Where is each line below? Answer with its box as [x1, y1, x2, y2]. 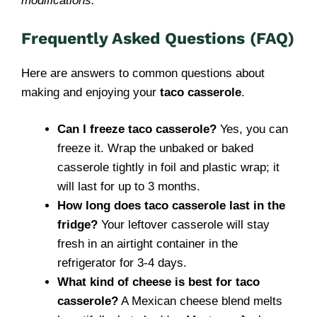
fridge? [57, 218, 98, 231]
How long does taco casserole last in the [57, 199, 285, 212]
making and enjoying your [21, 85, 160, 99]
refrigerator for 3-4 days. [57, 256, 187, 270]
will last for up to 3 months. [57, 180, 200, 193]
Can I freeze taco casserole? [57, 122, 217, 136]
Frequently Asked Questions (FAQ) [21, 28, 294, 48]
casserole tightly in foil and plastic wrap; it [57, 161, 279, 174]
